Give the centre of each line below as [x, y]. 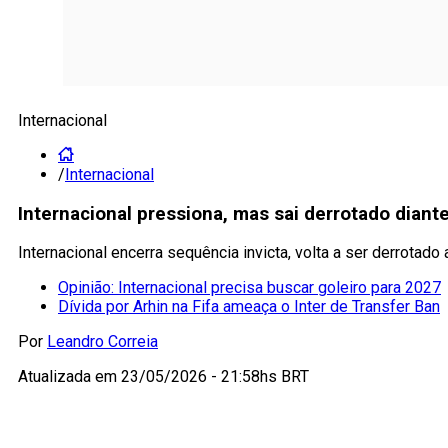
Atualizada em [69, 377]
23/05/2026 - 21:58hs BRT [215, 377]
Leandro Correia [102, 342]
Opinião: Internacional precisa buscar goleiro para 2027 [249, 288]
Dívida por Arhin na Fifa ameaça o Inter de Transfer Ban [249, 307]
